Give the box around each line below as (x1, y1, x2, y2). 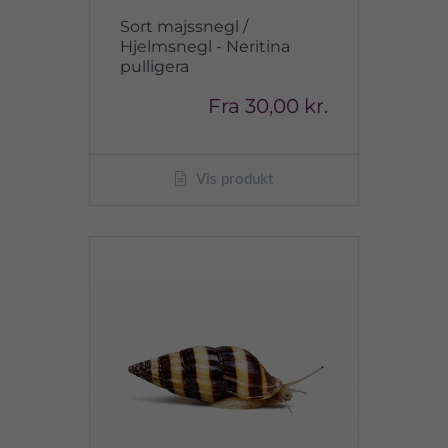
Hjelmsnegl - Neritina (120, 37, 290, 56)
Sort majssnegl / (120, 17, 248, 36)
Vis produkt (193, 172, 273, 187)
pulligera (120, 57, 189, 76)
